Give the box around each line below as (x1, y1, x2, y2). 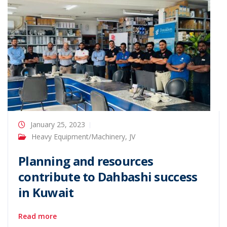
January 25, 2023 (30, 120, 85, 129)
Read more (18, 211, 57, 221)
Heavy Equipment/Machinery (31, 132, 125, 141)
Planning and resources (18, 153, 154, 169)
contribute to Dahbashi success (18, 168, 198, 185)
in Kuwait (18, 184, 74, 201)
